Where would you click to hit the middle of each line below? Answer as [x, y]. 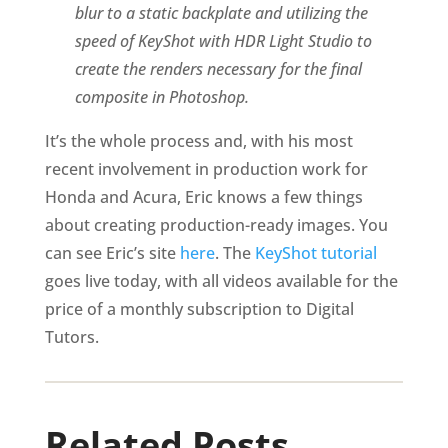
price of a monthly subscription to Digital [199, 309]
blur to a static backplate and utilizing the [221, 13]
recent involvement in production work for [206, 169]
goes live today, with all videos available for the [221, 281]
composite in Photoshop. [161, 97]
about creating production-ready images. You [216, 225]
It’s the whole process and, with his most [198, 141]
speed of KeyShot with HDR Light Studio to [223, 41]
